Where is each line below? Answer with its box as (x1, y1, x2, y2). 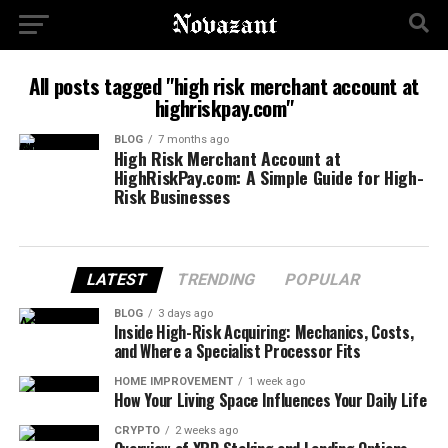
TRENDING (175, 270, 259, 289)
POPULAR (283, 270, 364, 289)
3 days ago (157, 307, 213, 320)
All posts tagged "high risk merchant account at (29, 70, 419, 101)
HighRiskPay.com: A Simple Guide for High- (113, 164, 424, 190)
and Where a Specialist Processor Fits (113, 339, 361, 363)
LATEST (85, 270, 151, 289)
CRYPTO (113, 424, 160, 437)
